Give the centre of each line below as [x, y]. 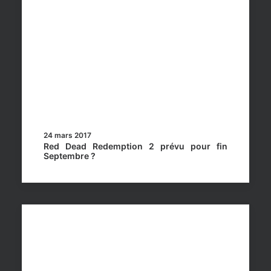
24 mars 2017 [67, 135]
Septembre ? [70, 156]
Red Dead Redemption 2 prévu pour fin [135, 146]
